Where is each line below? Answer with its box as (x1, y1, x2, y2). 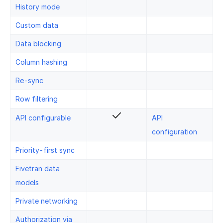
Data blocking (15, 39, 61, 48)
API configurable (15, 113, 71, 122)
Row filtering (15, 94, 58, 103)
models (15, 178, 39, 187)
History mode (15, 2, 60, 11)
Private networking (15, 196, 78, 205)
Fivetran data (15, 164, 60, 173)
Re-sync (15, 76, 43, 85)
